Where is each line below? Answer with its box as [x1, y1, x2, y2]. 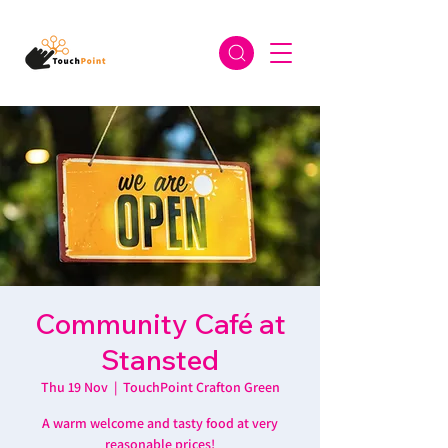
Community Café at [34, 306, 286, 341]
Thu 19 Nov [40, 378, 108, 396]
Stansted [101, 342, 219, 377]
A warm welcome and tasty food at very [42, 414, 278, 432]
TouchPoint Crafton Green [122, 378, 280, 396]
